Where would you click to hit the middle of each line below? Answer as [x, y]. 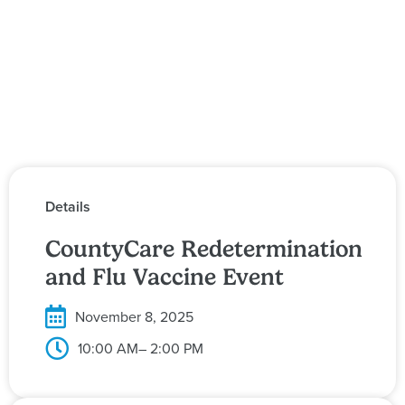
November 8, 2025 [134, 317]
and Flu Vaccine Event [165, 277]
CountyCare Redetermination [204, 249]
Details [68, 206]
